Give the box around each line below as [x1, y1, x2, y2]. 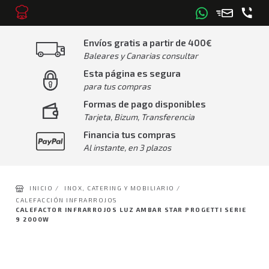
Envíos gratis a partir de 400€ [83, 37, 212, 48]
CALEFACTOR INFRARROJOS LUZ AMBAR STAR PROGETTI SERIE [16, 206, 247, 213]
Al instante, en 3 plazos [83, 142, 171, 153]
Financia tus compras [83, 129, 176, 140]
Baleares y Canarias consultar [83, 50, 198, 61]
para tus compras [83, 81, 151, 91]
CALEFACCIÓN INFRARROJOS [16, 196, 117, 204]
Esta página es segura [83, 68, 181, 79]
